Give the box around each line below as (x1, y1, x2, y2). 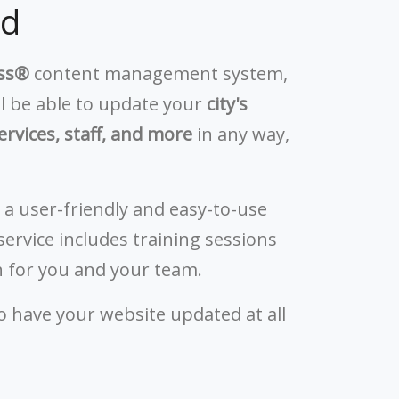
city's (207, 92, 248, 116)
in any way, (192, 122, 289, 146)
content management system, (29, 61, 288, 85)
